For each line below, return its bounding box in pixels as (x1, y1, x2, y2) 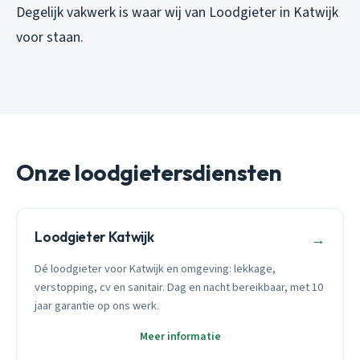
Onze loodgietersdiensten (16, 158, 282, 187)
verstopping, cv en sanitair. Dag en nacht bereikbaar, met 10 (35, 278, 324, 296)
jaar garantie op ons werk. (35, 297, 160, 314)
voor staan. (16, 27, 84, 48)
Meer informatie (139, 328, 221, 345)
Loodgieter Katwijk (35, 228, 154, 246)
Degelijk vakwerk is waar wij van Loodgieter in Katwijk (16, 2, 338, 23)
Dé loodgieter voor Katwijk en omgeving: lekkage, (35, 260, 276, 277)
